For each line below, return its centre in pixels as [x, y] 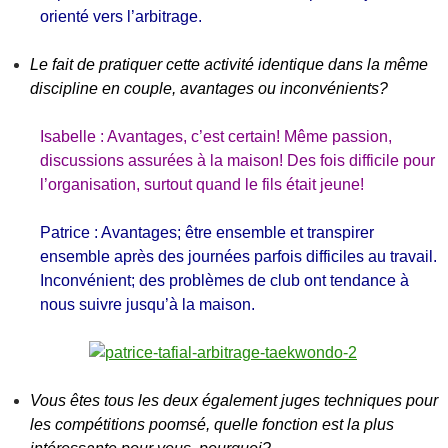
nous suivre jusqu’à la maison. [147, 304]
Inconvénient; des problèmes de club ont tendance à [224, 280]
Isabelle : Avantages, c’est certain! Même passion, [216, 136]
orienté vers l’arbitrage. [123, 16]
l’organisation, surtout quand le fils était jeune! [202, 184]
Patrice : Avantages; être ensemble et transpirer [207, 232]
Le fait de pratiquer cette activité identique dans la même [229, 64]
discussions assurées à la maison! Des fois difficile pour [237, 160]
